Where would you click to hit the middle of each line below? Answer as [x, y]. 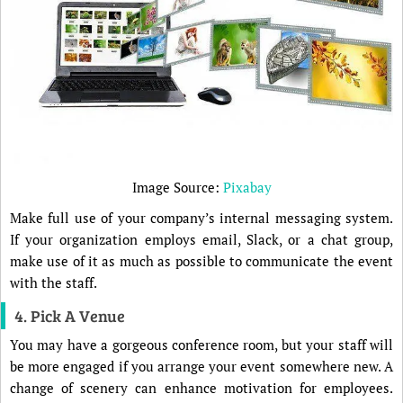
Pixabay [247, 187]
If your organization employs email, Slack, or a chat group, [201, 239]
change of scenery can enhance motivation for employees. [201, 387]
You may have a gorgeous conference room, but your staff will [201, 344]
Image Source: [177, 187]
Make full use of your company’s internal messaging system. [201, 217]
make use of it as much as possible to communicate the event [201, 260]
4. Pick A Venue [70, 315]
